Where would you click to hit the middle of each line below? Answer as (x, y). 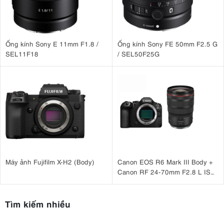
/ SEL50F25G (138, 53)
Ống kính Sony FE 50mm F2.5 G (167, 43)
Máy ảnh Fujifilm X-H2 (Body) (50, 161)
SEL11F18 (22, 53)
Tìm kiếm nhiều (37, 203)
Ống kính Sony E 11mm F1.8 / (52, 43)
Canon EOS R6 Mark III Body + (165, 161)
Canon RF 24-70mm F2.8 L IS (164, 171)
